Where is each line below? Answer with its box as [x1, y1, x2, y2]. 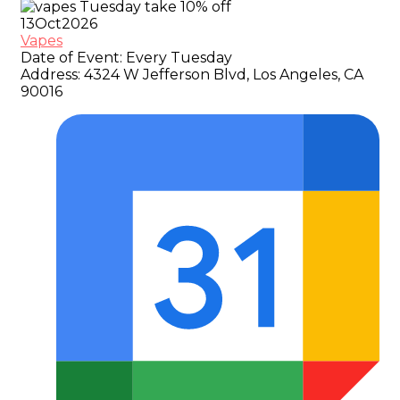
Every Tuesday [122, 49, 232, 67]
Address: [21, 66, 80, 84]
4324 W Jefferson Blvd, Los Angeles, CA [80, 66, 363, 84]
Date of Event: [21, 49, 122, 67]
